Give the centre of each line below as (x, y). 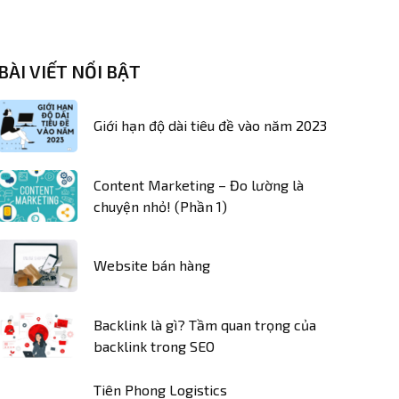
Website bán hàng (152, 265)
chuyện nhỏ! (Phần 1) (160, 206)
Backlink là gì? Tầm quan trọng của (205, 324)
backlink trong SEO (154, 346)
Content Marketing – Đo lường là (199, 184)
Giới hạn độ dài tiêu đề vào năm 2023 (210, 126)
